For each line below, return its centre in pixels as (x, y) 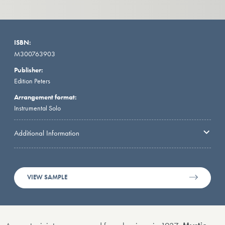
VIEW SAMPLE (47, 177)
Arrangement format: (45, 97)
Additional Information (47, 133)
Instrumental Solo (37, 108)
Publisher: (29, 70)
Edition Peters (32, 81)
